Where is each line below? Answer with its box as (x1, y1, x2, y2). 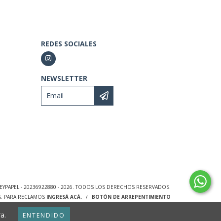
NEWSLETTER (40, 73, 87, 83)
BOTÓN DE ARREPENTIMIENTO (91, 193, 171, 200)
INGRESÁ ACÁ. (46, 193, 82, 200)
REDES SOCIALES (40, 38, 97, 48)
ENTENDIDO (23, 211, 65, 220)
